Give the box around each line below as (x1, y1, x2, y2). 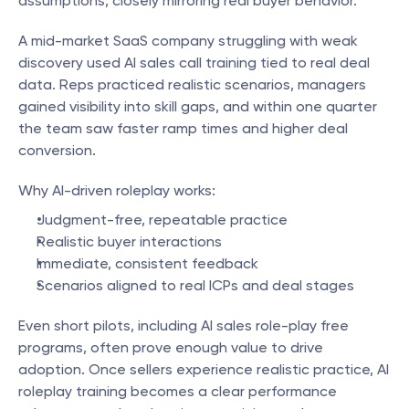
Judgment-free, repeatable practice (37, 211, 288, 228)
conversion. (18, 142, 96, 159)
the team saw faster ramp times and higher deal (18, 120, 348, 137)
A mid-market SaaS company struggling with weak (18, 32, 358, 49)
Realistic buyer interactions (37, 233, 222, 250)
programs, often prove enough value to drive (18, 339, 323, 356)
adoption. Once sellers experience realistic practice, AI (18, 361, 389, 378)
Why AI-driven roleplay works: (18, 182, 215, 199)
